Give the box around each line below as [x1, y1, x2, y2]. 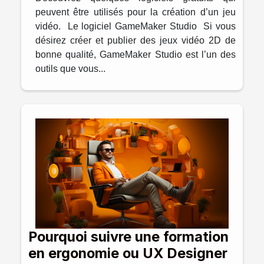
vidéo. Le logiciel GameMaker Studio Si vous [35, 21, 236, 31]
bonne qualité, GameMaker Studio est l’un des [35, 49, 236, 60]
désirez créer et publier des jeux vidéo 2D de [35, 35, 236, 45]
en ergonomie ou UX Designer [28, 244, 227, 262]
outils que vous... [35, 63, 105, 74]
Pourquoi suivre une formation [28, 227, 229, 245]
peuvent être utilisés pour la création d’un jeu [35, 6, 236, 17]
